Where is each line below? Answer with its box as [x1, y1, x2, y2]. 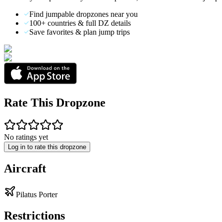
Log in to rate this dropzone [8, 143, 86, 151]
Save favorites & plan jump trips [29, 27, 130, 36]
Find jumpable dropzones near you [29, 9, 138, 18]
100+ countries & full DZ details [29, 18, 131, 27]
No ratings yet [4, 133, 48, 142]
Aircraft [4, 162, 46, 175]
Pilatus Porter [16, 190, 57, 199]
